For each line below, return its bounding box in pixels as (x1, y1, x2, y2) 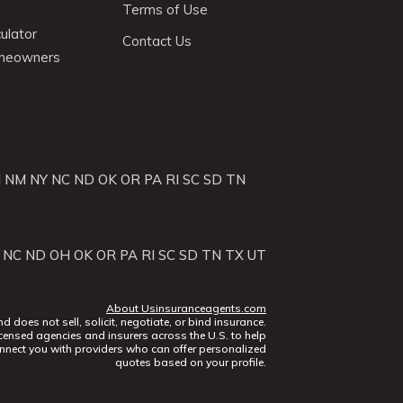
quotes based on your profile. (115, 355, 266, 369)
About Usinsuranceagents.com (106, 301, 266, 315)
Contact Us (121, 32, 192, 49)
